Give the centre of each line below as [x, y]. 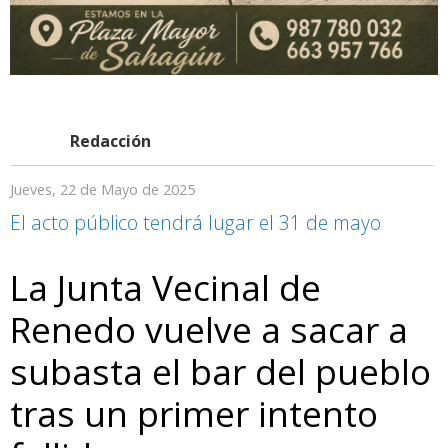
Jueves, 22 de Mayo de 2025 [102, 189]
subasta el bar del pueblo [220, 371]
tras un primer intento [194, 413]
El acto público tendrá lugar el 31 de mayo [195, 222]
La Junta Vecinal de [165, 287]
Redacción [110, 141]
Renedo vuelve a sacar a [209, 329]
